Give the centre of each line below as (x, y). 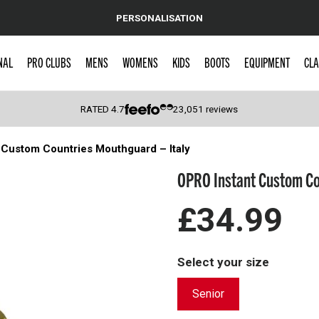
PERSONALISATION (159, 17)
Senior (208, 294)
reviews (221, 109)
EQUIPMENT (267, 62)
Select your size (223, 262)
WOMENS (140, 62)
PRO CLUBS (49, 62)
